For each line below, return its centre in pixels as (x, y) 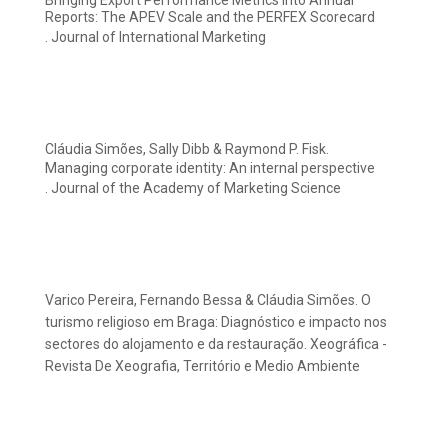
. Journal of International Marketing (155, 37)
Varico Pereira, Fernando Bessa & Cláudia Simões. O (208, 300)
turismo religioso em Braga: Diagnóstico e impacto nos (216, 322)
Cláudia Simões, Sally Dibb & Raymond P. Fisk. (187, 149)
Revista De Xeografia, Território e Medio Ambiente (202, 366)
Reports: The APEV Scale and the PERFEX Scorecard (210, 17)
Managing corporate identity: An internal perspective (210, 168)
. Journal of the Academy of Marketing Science (193, 188)
